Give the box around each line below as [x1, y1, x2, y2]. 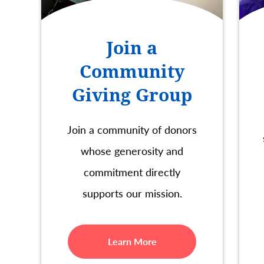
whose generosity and [81, 143, 183, 158]
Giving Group [72, 84, 192, 105]
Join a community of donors [67, 121, 197, 137]
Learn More [107, 234, 157, 248]
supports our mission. [82, 185, 182, 200]
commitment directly [84, 164, 180, 179]
